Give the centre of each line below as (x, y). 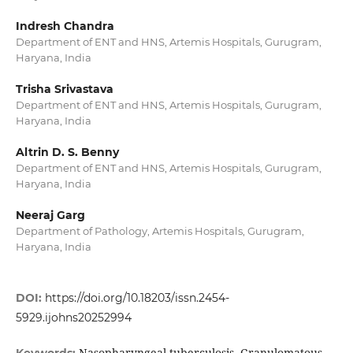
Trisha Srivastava (64, 89)
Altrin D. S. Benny (67, 152)
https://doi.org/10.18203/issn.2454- (137, 298)
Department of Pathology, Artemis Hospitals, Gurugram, (160, 231)
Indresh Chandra (65, 26)
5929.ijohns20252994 (73, 318)
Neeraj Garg (50, 216)
